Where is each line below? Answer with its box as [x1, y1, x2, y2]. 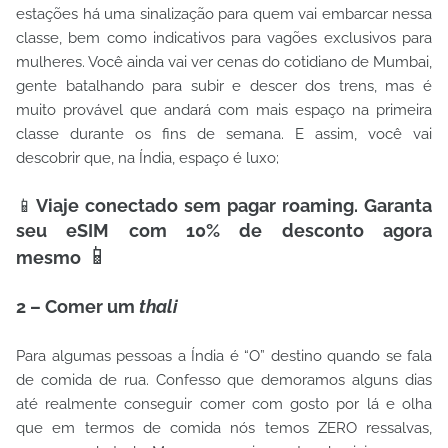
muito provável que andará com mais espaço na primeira [16, 101, 432, 119]
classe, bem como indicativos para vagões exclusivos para [16, 29, 432, 47]
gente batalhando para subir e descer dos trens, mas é [16, 77, 432, 95]
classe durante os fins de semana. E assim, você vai [16, 125, 432, 143]
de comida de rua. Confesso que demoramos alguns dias [16, 371, 432, 389]
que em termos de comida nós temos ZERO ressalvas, [16, 419, 432, 437]
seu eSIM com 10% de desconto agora [16, 220, 432, 241]
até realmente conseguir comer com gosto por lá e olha [16, 395, 432, 413]
